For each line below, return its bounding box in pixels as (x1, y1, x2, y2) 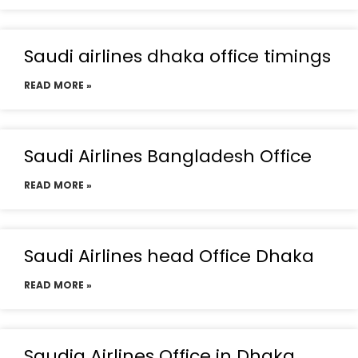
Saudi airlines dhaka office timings (24, 44, 331, 69)
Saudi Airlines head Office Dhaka (24, 244, 314, 268)
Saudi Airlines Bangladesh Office (24, 144, 312, 169)
